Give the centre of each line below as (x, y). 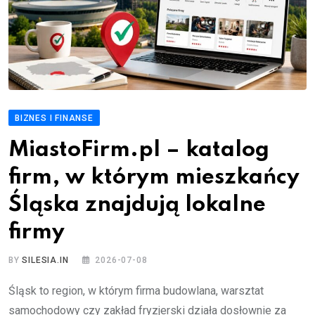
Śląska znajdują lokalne (137, 205)
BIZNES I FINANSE (54, 118)
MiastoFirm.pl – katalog (139, 150)
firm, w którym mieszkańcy (154, 178)
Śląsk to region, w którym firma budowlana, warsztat (136, 291)
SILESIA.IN (45, 261)
